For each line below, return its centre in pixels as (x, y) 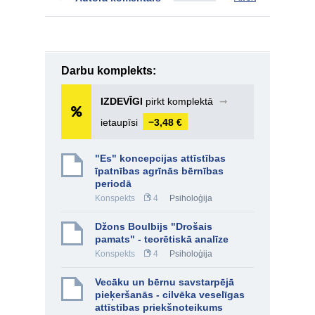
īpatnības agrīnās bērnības (159, 171)
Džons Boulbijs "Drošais (154, 226)
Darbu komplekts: (109, 71)
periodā (113, 184)
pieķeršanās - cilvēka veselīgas (170, 295)
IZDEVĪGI (122, 101)
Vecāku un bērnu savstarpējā (165, 282)
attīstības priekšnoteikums (159, 307)
